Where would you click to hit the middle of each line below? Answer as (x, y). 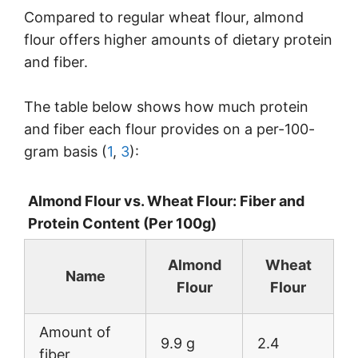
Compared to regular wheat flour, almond (164, 17)
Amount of (75, 332)
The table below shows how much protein (166, 107)
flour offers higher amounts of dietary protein (178, 39)
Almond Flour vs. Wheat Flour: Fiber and (166, 201)
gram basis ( (66, 152)
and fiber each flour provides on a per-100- (169, 129)
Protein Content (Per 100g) (122, 224)
